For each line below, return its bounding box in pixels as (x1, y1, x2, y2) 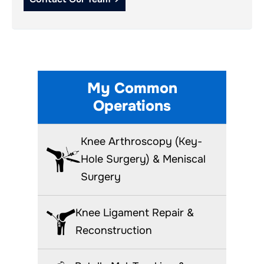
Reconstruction (75, 223, 152, 237)
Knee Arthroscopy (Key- (81, 134, 202, 148)
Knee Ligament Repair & (75, 206, 194, 219)
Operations (93, 96, 171, 115)
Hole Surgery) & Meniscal (81, 152, 206, 166)
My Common (87, 78, 177, 98)
